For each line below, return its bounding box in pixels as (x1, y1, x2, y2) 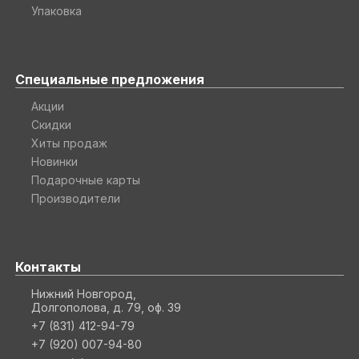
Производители (30, 191, 120, 205)
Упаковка (30, 3, 82, 18)
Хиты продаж (30, 135, 107, 150)
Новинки (30, 154, 78, 168)
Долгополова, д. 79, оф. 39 (30, 300, 181, 314)
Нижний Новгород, (30, 286, 136, 301)
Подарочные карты (30, 172, 140, 187)
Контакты (14, 258, 81, 275)
